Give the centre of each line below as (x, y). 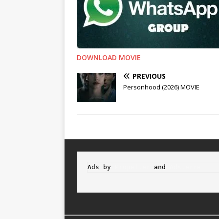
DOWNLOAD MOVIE (110, 58)
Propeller (132, 167)
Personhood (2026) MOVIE (161, 87)
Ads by (101, 167)
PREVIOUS (149, 76)
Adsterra (185, 167)
